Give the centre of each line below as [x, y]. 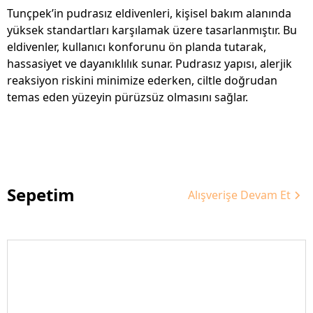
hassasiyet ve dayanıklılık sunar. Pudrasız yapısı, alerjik [150, 64]
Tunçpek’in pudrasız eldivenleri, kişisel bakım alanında [149, 14]
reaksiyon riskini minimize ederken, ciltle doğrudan [142, 81]
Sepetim [41, 195]
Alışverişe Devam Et [239, 195]
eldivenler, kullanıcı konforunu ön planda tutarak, [137, 47]
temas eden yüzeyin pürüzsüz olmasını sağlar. [128, 97]
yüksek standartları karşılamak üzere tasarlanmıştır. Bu [152, 30]
